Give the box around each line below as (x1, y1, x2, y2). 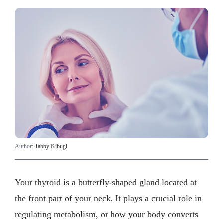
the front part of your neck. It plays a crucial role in (15, 193, 202, 204)
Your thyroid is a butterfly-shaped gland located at (15, 177, 197, 188)
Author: (15, 142, 35, 150)
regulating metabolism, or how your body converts (15, 209, 198, 220)
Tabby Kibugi (35, 142, 67, 150)
